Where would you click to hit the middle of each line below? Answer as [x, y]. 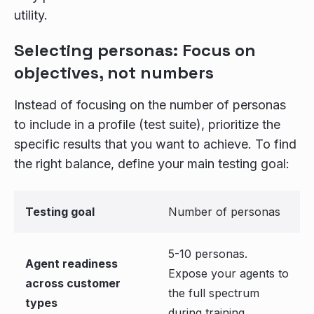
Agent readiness [71, 264]
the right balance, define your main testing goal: [152, 164]
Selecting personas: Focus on [135, 50]
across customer [73, 283]
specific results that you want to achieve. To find [155, 144]
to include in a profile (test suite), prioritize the [147, 124]
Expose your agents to [228, 273]
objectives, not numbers [114, 73]
